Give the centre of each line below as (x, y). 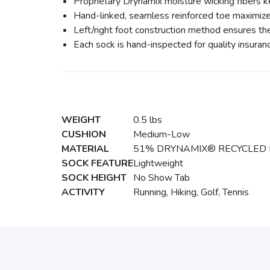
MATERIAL (85, 149)
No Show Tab (162, 178)
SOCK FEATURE (97, 163)
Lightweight (158, 163)
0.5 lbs (148, 120)
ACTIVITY (83, 192)
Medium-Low (162, 134)
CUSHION (84, 134)
